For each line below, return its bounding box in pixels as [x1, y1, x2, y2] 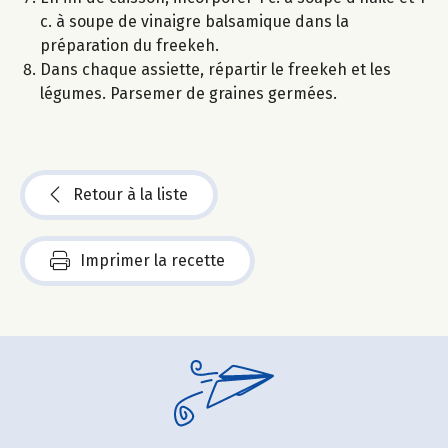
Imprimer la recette [80, 251, 225, 271]
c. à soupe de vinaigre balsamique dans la [40, 12, 349, 32]
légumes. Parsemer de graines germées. [40, 84, 337, 104]
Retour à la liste [73, 185, 188, 205]
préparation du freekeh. [40, 36, 219, 56]
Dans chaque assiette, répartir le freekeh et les [40, 60, 391, 80]
